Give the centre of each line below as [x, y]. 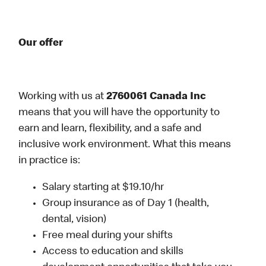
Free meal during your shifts [108, 236]
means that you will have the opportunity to [119, 113]
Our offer [41, 44]
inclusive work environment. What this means [125, 145]
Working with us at [63, 97]
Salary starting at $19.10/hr [103, 188]
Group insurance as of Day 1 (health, [126, 204]
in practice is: [50, 161]
